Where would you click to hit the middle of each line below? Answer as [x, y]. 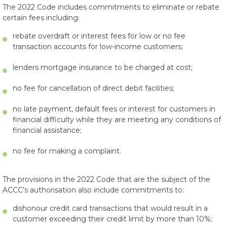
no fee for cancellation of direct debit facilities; [93, 88]
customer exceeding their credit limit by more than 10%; [112, 219]
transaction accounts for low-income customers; [98, 47]
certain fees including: [41, 18]
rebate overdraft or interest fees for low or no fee [99, 36]
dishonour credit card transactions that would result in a [110, 208]
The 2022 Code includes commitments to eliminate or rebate [111, 7]
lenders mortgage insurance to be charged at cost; [103, 67]
